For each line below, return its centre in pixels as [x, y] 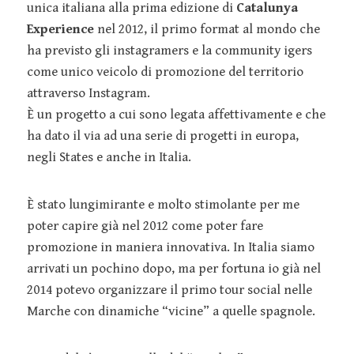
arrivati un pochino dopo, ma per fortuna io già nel [174, 268]
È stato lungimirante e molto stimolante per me [163, 204]
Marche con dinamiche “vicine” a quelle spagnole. [171, 311]
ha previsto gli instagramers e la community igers [169, 50]
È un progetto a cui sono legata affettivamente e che [176, 114]
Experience [60, 29]
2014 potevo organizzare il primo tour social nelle [169, 290]
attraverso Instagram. [88, 93]
